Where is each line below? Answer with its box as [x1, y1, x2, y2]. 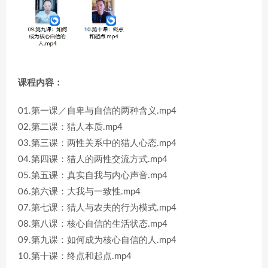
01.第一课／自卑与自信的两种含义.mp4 [18, 106, 176, 116]
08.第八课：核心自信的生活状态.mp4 [18, 220, 167, 229]
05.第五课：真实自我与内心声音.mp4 [18, 171, 167, 181]
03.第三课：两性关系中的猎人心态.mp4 [18, 139, 176, 148]
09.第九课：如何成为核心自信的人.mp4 [18, 236, 176, 245]
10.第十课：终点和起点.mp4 [18, 252, 132, 261]
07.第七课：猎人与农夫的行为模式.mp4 [18, 203, 176, 213]
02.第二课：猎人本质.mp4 [18, 123, 123, 132]
